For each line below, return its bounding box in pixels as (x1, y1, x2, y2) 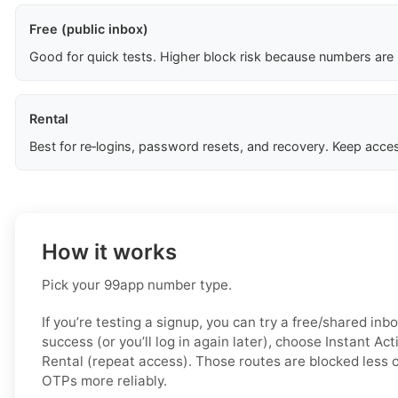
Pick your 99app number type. (42, 276, 232, 294)
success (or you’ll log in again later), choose (42, 333, 325, 351)
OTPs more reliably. (42, 372, 167, 390)
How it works (42, 239, 177, 266)
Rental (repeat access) (42, 353, 188, 370)
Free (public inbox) (29, 21, 148, 37)
